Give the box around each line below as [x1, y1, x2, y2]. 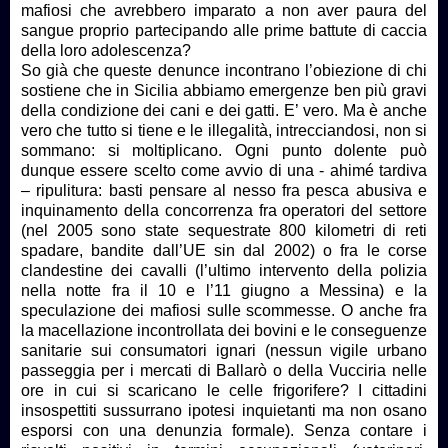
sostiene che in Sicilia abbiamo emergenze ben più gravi [21, 81, 427, 99]
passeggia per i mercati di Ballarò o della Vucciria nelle [21, 361, 427, 379]
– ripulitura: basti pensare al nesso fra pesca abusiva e [21, 181, 427, 199]
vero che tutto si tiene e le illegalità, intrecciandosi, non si [21, 121, 427, 139]
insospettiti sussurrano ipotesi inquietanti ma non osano [21, 401, 427, 419]
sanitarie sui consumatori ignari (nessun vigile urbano [21, 341, 427, 359]
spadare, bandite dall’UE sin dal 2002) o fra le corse [21, 241, 427, 259]
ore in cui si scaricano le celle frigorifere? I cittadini [21, 381, 427, 399]
